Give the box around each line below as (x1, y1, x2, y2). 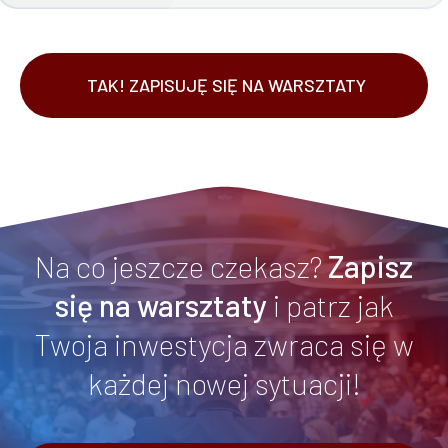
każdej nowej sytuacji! (87, 364, 361, 401)
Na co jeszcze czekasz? (35, 247, 328, 284)
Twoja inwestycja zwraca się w (34, 325, 414, 362)
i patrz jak (272, 286, 394, 323)
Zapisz (328, 247, 413, 284)
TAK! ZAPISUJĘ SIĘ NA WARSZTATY (87, 73, 366, 96)
